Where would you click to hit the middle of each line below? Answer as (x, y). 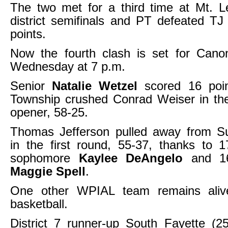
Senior (31, 86)
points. (28, 34)
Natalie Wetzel (95, 86)
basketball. (39, 204)
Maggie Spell (48, 172)
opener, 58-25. (49, 112)
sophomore (45, 158)
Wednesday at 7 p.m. (68, 67)
